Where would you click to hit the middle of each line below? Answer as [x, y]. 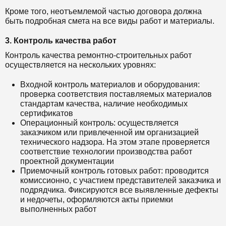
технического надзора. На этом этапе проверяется [115, 142]
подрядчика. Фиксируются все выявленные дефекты [119, 190]
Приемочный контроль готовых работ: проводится [115, 171]
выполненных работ [58, 209]
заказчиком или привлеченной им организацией [109, 132]
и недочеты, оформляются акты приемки [97, 199]
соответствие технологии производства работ [106, 151]
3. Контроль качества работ [61, 40]
